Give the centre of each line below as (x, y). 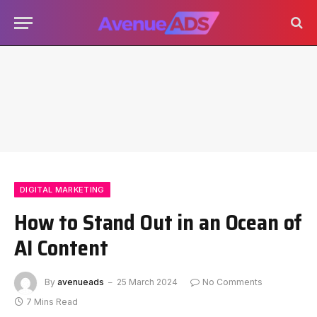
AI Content (61, 248)
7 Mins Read (52, 302)
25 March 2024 (147, 282)
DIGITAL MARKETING (62, 190)
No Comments (232, 282)
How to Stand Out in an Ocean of (158, 222)
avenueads (81, 282)
